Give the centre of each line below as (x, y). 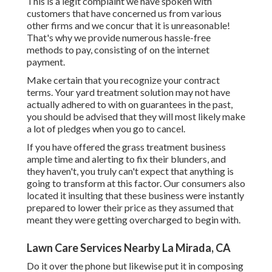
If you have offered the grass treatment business (126, 147)
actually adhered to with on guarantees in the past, (130, 104)
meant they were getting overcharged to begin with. (134, 220)
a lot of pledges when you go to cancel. (106, 129)
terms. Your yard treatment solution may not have (128, 92)
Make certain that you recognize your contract (123, 80)
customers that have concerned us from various (124, 13)
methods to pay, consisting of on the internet (118, 50)
